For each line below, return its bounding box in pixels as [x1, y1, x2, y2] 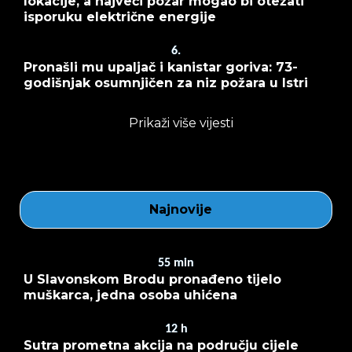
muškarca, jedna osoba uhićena [24, 287, 237, 302]
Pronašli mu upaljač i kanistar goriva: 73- [24, 59, 298, 75]
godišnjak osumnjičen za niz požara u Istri [24, 75, 308, 90]
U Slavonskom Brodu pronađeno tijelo [24, 271, 281, 287]
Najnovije [149, 201, 212, 217]
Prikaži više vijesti [128, 115, 233, 130]
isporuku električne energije [24, 9, 216, 24]
